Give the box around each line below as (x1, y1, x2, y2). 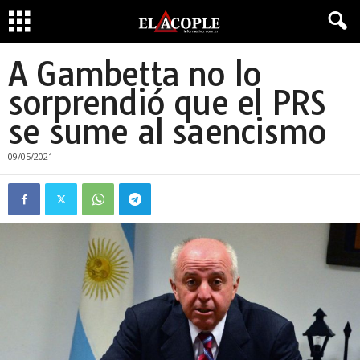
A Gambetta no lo (8, 54, 262, 94)
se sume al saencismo (8, 112, 327, 152)
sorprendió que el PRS (8, 83, 326, 123)
